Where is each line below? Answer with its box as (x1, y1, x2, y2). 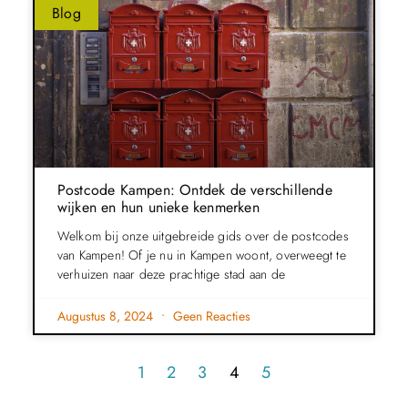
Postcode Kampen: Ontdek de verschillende (56, 178, 332, 200)
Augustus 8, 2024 (56, 306, 157, 325)
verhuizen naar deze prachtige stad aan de (56, 264, 286, 283)
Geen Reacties (168, 306, 250, 325)
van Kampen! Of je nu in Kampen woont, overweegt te (56, 245, 346, 264)
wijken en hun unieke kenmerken (56, 196, 260, 218)
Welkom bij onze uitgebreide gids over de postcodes (56, 226, 349, 245)
